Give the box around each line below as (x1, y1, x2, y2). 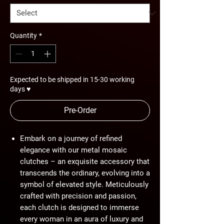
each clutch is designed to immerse (20, 203, 139, 212)
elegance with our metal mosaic (20, 145, 127, 154)
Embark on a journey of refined (20, 134, 122, 143)
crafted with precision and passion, (20, 191, 136, 200)
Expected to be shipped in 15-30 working (10, 75, 134, 83)
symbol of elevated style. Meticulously (20, 180, 148, 189)
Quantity (10, 31, 37, 39)
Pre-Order (63, 105, 96, 115)
